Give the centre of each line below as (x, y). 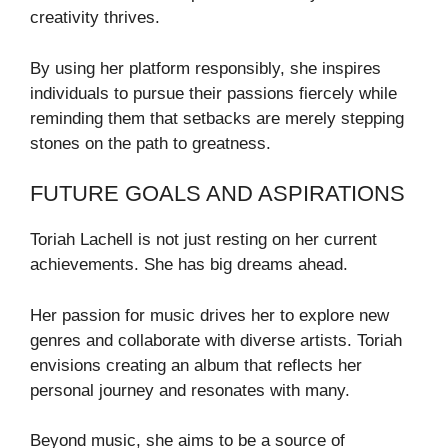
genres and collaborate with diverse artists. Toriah (216, 340)
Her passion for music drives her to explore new (209, 315)
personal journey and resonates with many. (190, 390)
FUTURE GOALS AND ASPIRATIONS (217, 194)
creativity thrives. (95, 18)
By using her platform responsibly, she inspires (205, 68)
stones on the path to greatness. (150, 143)
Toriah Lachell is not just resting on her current (203, 240)
